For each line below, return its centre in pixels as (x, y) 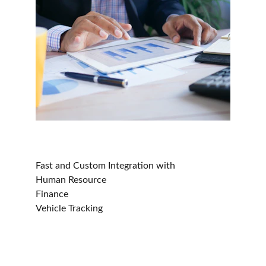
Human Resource (72, 180)
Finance (53, 194)
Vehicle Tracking (69, 208)
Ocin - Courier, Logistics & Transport (129, 247)
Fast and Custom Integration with (105, 166)
